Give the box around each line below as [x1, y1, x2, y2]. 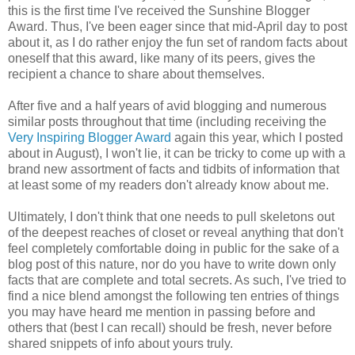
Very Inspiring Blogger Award [8, 130, 171, 144]
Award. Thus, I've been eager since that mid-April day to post [8, 19, 347, 33]
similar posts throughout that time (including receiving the [8, 114, 326, 128]
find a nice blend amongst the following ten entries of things [8, 288, 339, 303]
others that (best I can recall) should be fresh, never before [8, 320, 332, 334]
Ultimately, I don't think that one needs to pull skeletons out [8, 209, 334, 223]
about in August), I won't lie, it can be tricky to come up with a [8, 146, 345, 160]
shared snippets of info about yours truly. [8, 336, 233, 350]
